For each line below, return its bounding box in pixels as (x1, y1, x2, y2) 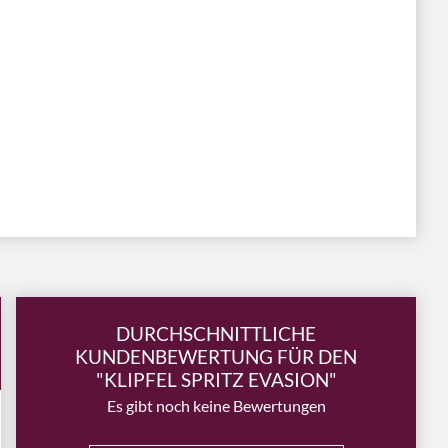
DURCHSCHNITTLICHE (116, 322, 316, 345)
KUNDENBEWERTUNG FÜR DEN (75, 345, 357, 368)
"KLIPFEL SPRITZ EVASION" (95, 368, 337, 391)
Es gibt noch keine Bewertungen (106, 396, 326, 415)
